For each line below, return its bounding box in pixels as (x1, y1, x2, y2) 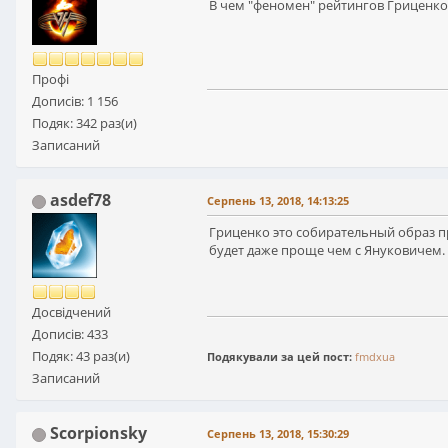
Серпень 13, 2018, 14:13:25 (207, 193, 349, 209)
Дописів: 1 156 (32, 92, 118, 111)
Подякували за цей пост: (207, 349, 355, 365)
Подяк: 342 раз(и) (32, 114, 137, 133)
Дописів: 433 (32, 325, 108, 344)
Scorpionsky (50, 422, 147, 445)
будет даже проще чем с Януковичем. (209, 241, 445, 260)
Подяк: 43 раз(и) (32, 347, 130, 366)
